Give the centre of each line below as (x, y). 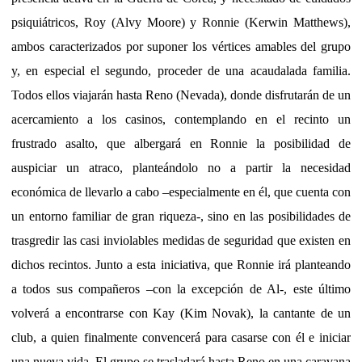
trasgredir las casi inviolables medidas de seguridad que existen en (181, 240)
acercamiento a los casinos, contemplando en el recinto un (181, 119)
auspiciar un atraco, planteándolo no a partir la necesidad (181, 167)
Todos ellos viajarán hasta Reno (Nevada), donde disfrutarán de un (181, 95)
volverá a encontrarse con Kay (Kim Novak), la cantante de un (181, 313)
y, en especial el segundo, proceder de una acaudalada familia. (181, 70)
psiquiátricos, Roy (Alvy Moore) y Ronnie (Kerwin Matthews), (181, 22)
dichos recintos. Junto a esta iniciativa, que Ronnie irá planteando (181, 264)
